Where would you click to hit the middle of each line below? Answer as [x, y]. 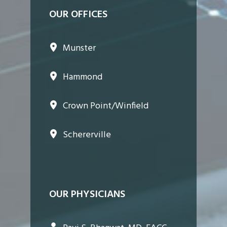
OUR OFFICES [78, 14]
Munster [79, 48]
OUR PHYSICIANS [87, 194]
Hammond [82, 77]
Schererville [87, 135]
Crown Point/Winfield [105, 106]
